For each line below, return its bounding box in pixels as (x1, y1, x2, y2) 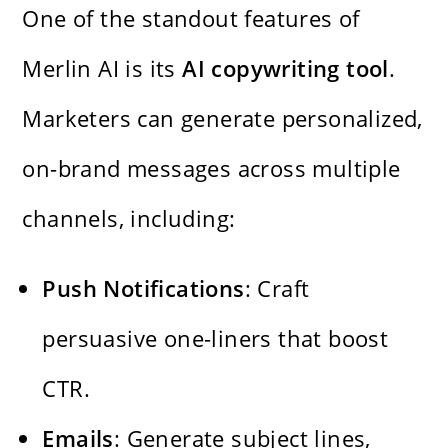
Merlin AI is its (22, 52, 183, 83)
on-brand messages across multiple (22, 152, 401, 183)
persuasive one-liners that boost (42, 322, 389, 353)
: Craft (244, 272, 310, 303)
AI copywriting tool (182, 52, 389, 83)
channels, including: (22, 202, 236, 233)
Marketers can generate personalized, (22, 102, 423, 133)
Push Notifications (42, 272, 245, 303)
